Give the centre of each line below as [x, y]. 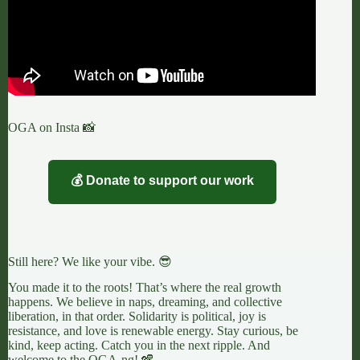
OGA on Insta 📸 [52, 128]
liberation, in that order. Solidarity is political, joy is [137, 317]
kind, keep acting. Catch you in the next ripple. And [139, 346]
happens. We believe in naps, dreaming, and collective [145, 302]
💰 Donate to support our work [162, 181]
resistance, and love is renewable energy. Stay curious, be [153, 331]
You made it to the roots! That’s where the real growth [145, 288]
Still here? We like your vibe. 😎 [90, 261]
